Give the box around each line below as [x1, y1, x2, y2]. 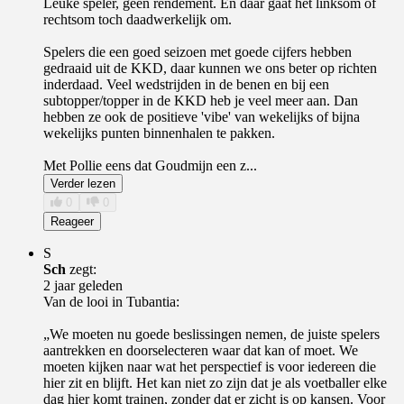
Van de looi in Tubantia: [43, 293, 179, 309]
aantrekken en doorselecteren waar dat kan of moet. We [43, 342, 358, 358]
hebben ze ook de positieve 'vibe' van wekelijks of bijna [43, 108, 360, 124]
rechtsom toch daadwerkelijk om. [43, 11, 232, 27]
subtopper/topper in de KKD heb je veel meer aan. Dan [43, 92, 358, 108]
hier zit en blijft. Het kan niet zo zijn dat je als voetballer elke [43, 374, 387, 390]
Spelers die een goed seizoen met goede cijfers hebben [43, 43, 352, 60]
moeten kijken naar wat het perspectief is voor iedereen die [43, 358, 376, 374]
